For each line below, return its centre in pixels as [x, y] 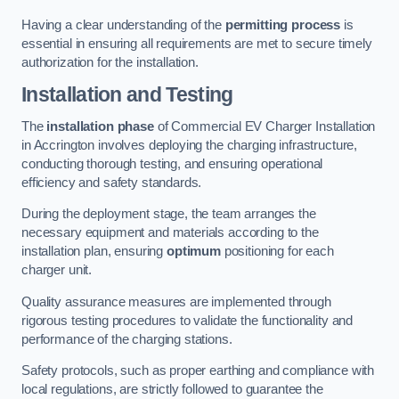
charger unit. [57, 270]
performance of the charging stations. [127, 339]
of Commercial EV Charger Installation [265, 126]
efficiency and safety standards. [112, 182]
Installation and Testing [127, 95]
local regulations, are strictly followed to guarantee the [172, 390]
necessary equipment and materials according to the [170, 233]
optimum [193, 252]
